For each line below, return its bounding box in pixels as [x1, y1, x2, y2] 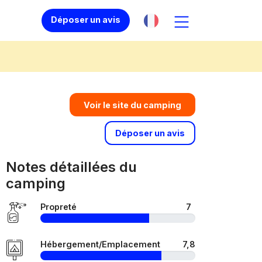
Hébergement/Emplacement [40, 239, 160, 249]
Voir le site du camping [84, 99, 181, 110]
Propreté [40, 202, 77, 212]
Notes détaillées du [6, 158, 137, 175]
